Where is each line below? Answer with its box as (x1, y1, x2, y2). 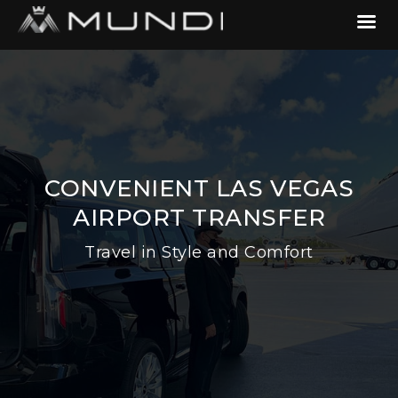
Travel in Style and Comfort (84, 243, 314, 262)
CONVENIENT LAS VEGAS (44, 174, 354, 203)
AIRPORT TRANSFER (73, 203, 325, 232)
